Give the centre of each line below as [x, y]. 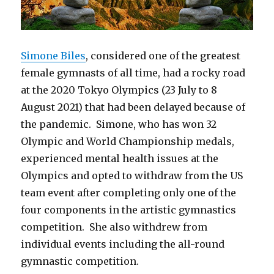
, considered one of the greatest [163, 56]
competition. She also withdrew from [114, 227]
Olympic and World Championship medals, [128, 142]
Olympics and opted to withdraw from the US [132, 176]
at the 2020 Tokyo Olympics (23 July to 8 [119, 90]
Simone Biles [54, 56]
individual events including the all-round [123, 244]
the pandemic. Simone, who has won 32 [119, 124]
